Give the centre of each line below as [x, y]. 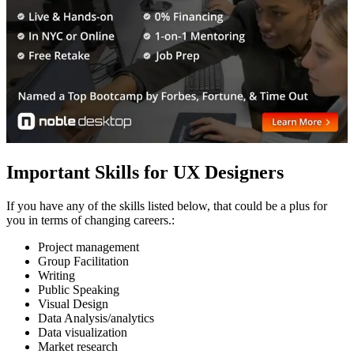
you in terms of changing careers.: [90, 220]
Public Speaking [79, 290]
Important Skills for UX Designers [145, 173]
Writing [56, 276]
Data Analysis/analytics [96, 318]
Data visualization [83, 333]
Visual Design [73, 304]
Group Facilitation [83, 262]
